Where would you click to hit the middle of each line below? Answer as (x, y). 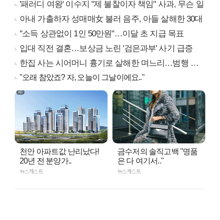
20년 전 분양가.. (46, 161)
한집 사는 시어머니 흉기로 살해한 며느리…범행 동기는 (105, 63)
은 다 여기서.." (140, 161)
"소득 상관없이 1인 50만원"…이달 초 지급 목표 (102, 33)
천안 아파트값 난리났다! (59, 151)
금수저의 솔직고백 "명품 (158, 151)
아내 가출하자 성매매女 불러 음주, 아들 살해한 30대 (111, 19)
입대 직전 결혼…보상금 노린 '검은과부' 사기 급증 (106, 48)
